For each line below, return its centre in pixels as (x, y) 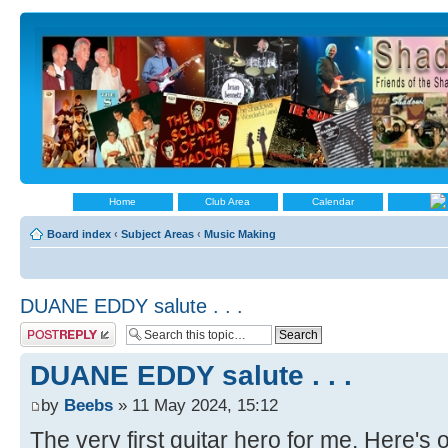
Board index (79, 234)
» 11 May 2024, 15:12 (195, 405)
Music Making (240, 234)
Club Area (227, 201)
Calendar (332, 201)
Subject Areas (157, 234)
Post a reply (49, 328)
